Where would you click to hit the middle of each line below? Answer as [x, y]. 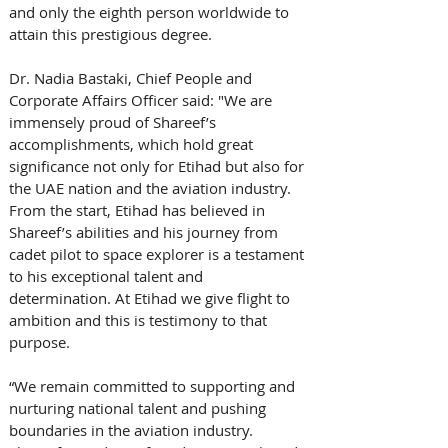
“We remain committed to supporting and [154, 385]
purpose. [41, 341]
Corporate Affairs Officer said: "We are [142, 99]
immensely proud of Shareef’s [114, 121]
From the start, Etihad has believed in [139, 209]
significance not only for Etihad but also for [158, 165]
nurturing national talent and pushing [139, 407]
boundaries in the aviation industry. [133, 429]
